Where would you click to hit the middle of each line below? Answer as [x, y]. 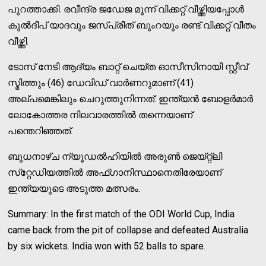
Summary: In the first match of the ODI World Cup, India [121, 214]
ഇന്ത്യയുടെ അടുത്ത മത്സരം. [74, 188]
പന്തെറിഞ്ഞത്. [40, 131]
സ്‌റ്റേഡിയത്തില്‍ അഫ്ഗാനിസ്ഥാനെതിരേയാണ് [115, 172]
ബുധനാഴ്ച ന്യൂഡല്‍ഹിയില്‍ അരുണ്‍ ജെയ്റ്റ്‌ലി [115, 156]
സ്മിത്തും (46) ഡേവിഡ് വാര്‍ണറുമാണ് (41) [101, 83]
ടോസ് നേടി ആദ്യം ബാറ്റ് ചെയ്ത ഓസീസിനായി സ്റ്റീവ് [128, 66]
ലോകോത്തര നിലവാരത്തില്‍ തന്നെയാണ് [100, 115]
